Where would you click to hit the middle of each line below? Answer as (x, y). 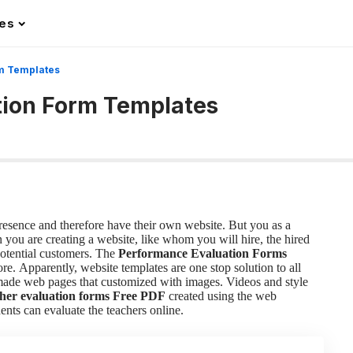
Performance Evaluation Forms (203, 254)
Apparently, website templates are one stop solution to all (160, 268)
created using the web (221, 296)
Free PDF (139, 296)
